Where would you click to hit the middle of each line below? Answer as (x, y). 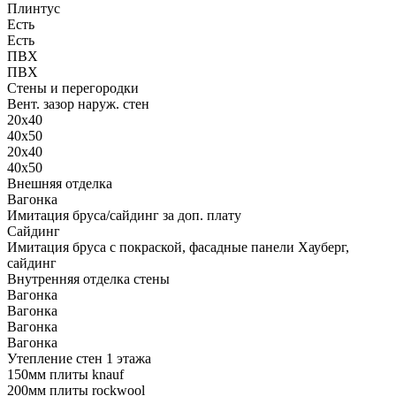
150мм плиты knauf (65, 374)
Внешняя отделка (60, 183)
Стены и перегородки (73, 88)
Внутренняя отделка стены (88, 278)
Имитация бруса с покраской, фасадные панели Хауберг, (178, 247)
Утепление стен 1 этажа (79, 358)
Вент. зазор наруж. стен (78, 103)
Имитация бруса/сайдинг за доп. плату (124, 215)
